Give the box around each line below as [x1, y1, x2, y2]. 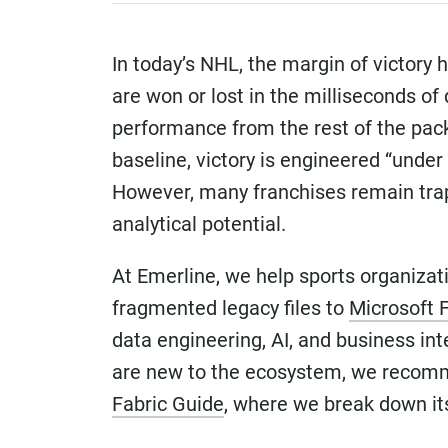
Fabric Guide [112, 392, 224, 416]
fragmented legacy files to [112, 296, 349, 320]
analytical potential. [112, 212, 286, 236]
